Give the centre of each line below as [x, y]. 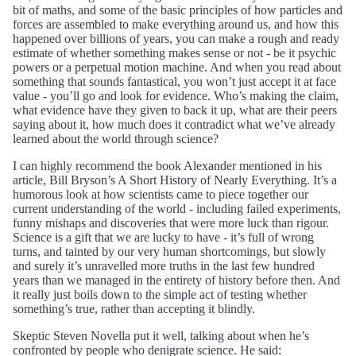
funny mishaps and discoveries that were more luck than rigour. [171, 222]
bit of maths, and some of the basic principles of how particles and [178, 10]
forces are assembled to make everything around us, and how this [176, 24]
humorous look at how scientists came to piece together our [161, 194]
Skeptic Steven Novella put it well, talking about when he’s [161, 335]
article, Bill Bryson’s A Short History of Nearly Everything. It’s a [175, 180]
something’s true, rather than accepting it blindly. [134, 308]
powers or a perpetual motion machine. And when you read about [177, 67]
